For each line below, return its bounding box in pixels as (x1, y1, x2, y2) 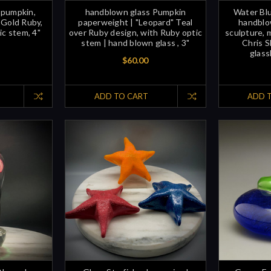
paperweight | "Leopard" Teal (78, 16, 193, 27)
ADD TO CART (94, 91, 148, 101)
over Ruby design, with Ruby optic (68, 27, 203, 38)
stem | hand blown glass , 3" (81, 37, 190, 48)
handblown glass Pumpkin (85, 6, 186, 17)
